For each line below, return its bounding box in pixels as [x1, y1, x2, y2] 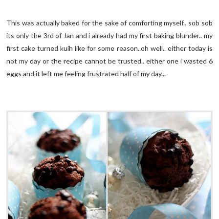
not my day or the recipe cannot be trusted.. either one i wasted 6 [6, 56, 213, 65]
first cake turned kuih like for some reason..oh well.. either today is [6, 44, 213, 52]
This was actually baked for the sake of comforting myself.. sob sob [6, 18, 213, 27]
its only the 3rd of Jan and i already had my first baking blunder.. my [6, 31, 213, 40]
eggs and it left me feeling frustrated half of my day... [6, 69, 166, 78]
